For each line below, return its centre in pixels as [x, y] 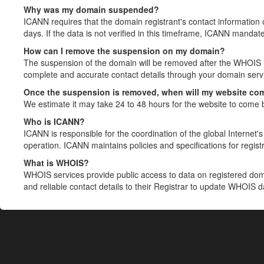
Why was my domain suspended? [91, 9]
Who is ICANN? [54, 121]
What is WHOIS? [56, 163]
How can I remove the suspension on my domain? [124, 51]
